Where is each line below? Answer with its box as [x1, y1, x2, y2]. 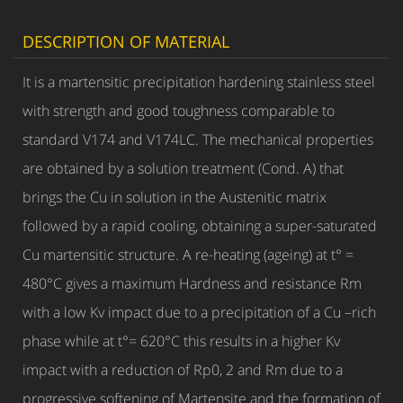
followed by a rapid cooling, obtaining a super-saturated [22, 216, 377, 236]
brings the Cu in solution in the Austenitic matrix [22, 187, 327, 207]
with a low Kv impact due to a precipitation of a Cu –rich [22, 302, 376, 322]
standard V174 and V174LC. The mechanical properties [22, 130, 373, 149]
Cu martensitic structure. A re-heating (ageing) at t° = [22, 245, 354, 264]
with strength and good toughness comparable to [22, 101, 335, 121]
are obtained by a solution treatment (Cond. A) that [22, 158, 344, 178]
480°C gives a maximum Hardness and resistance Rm [22, 273, 362, 293]
